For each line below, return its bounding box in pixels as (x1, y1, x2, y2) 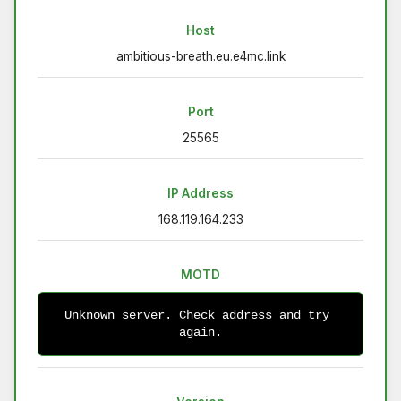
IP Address (167, 186, 234, 201)
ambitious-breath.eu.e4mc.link (115, 49, 286, 64)
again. (179, 325, 222, 340)
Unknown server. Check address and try (64, 308, 329, 323)
